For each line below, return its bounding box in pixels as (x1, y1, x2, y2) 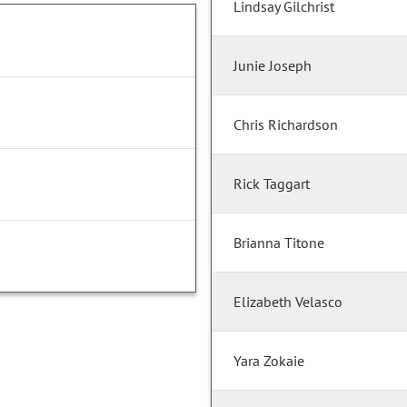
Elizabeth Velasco (233, 293, 342, 312)
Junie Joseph (233, 56, 312, 75)
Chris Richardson (233, 115, 338, 134)
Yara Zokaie (233, 352, 304, 371)
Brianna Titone (233, 233, 324, 253)
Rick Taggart (233, 174, 310, 194)
